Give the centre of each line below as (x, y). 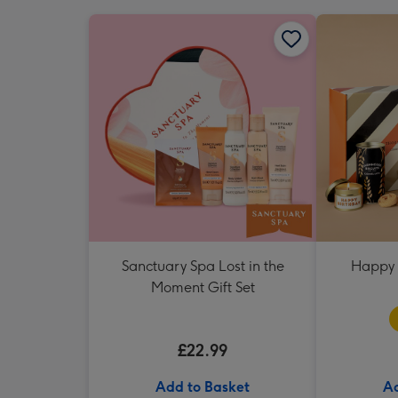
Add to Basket (203, 386)
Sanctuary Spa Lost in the (203, 266)
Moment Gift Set (203, 287)
